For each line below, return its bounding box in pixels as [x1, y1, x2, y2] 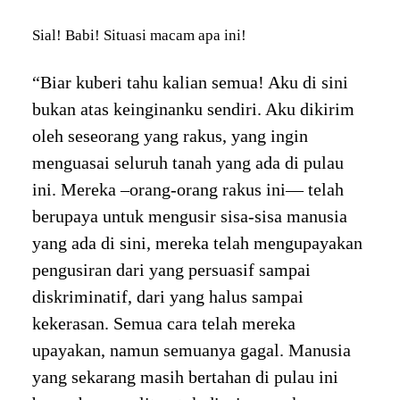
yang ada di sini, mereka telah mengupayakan [31, 233, 362, 254]
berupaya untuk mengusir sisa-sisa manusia [31, 206, 347, 227]
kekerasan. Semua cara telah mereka [31, 313, 296, 334]
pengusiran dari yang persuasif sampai [31, 260, 311, 280]
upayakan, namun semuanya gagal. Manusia [31, 340, 351, 361]
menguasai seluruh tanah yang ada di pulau [31, 153, 344, 173]
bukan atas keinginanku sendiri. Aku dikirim [31, 99, 354, 120]
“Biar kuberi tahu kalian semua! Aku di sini [31, 72, 348, 93]
